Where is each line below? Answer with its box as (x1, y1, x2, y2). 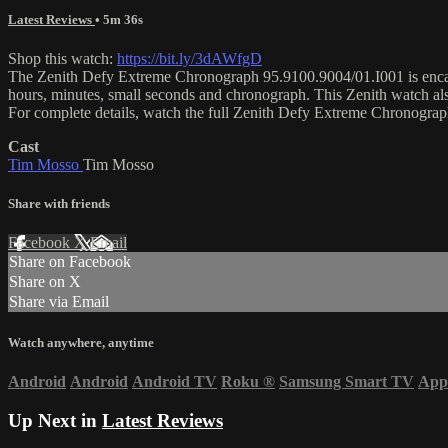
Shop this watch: (8, 50, 117, 68)
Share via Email (9, 293, 109, 311)
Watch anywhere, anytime (8, 334, 154, 350)
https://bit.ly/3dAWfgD (117, 50, 262, 68)
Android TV (132, 372, 217, 390)
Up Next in (8, 409, 102, 431)
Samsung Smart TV (279, 372, 414, 390)
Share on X (9, 273, 81, 291)
